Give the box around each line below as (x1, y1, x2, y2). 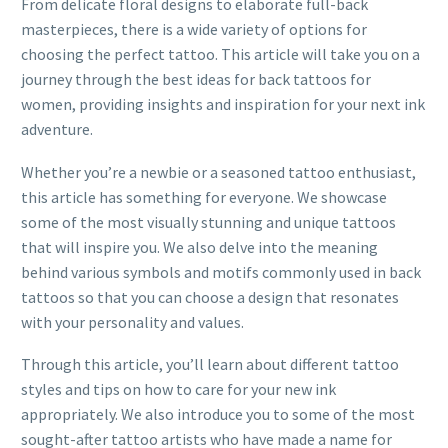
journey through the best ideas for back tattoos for (21, 69, 371, 89)
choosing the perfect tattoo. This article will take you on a (21, 44, 420, 64)
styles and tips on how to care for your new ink (21, 379, 336, 400)
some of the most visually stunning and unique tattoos (21, 211, 396, 232)
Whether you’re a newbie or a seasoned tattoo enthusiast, (21, 161, 416, 182)
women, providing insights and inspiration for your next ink (21, 94, 425, 114)
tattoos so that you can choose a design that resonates (21, 286, 399, 307)
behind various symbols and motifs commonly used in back (21, 261, 421, 282)
